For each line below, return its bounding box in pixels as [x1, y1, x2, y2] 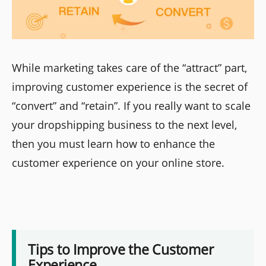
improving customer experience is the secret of [12, 80, 248, 94]
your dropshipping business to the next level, [12, 118, 237, 132]
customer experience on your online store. [12, 156, 224, 170]
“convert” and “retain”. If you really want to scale [12, 99, 251, 113]
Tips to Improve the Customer [28, 239, 214, 259]
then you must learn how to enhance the [12, 137, 215, 151]
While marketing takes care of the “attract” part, [12, 61, 247, 75]
